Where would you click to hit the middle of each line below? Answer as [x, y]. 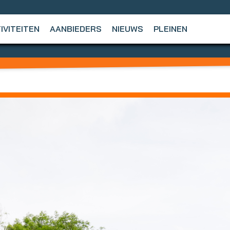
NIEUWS [127, 29]
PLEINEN [170, 29]
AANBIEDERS [75, 29]
